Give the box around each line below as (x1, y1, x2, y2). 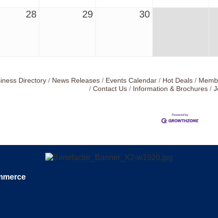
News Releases (52, 77, 100, 84)
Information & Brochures (133, 85, 208, 92)
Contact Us (93, 85, 127, 92)
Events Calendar (105, 77, 157, 84)
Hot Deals (162, 77, 193, 84)
